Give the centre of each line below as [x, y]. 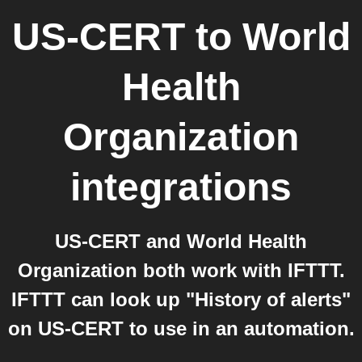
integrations [181, 187]
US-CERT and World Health [181, 241]
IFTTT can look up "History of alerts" [181, 299]
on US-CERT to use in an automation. [181, 328]
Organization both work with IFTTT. [181, 270]
